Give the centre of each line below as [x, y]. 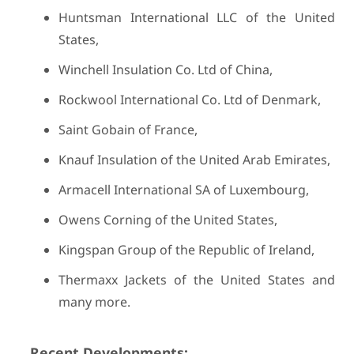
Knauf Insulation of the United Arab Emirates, [194, 160]
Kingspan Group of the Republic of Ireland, [186, 250]
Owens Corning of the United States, [168, 220]
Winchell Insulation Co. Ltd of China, [165, 70]
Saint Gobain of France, [128, 130]
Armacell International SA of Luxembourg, [183, 190]
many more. [94, 302]
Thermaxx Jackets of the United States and [197, 280]
